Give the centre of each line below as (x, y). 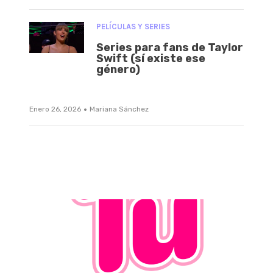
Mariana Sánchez (119, 109)
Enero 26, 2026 (55, 109)
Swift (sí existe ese (151, 59)
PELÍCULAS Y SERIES (133, 27)
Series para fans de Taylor (170, 48)
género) (118, 70)
